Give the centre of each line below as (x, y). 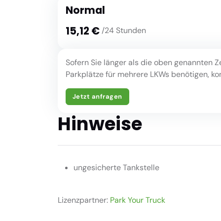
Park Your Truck (138, 200)
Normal (85, 10)
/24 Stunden (124, 31)
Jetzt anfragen (97, 97)
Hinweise (100, 124)
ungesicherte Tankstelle (116, 168)
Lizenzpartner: (84, 200)
